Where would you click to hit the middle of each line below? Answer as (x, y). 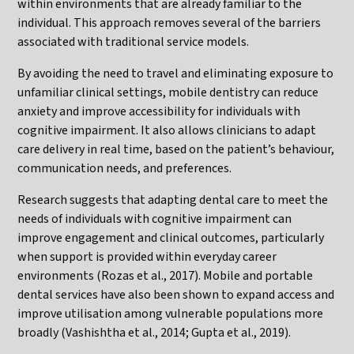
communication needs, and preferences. (125, 168)
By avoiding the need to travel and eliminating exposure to (176, 73)
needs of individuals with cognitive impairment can (155, 218)
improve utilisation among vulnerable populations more (171, 313)
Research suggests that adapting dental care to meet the (173, 200)
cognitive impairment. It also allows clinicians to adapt (167, 130)
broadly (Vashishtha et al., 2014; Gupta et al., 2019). (154, 332)
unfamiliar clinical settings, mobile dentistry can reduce (168, 92)
